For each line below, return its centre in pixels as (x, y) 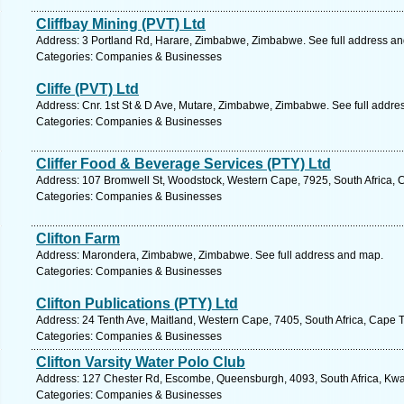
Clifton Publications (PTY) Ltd (137, 303)
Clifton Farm (78, 239)
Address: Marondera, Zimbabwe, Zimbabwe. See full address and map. (210, 255)
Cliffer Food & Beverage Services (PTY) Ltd (184, 164)
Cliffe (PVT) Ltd (87, 89)
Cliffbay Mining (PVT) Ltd (121, 24)
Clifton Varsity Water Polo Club (141, 362)
